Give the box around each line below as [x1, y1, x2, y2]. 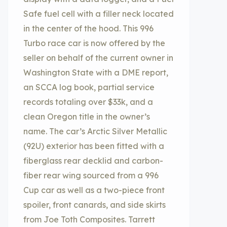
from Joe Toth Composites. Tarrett [23, 214, 155, 224]
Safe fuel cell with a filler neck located [23, 9, 174, 19]
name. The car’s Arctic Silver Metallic [23, 126, 167, 136]
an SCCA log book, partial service [23, 82, 155, 92]
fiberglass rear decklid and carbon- [23, 156, 163, 166]
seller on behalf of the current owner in [23, 53, 173, 63]
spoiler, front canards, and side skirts [23, 200, 166, 210]
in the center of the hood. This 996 [23, 23, 154, 33]
